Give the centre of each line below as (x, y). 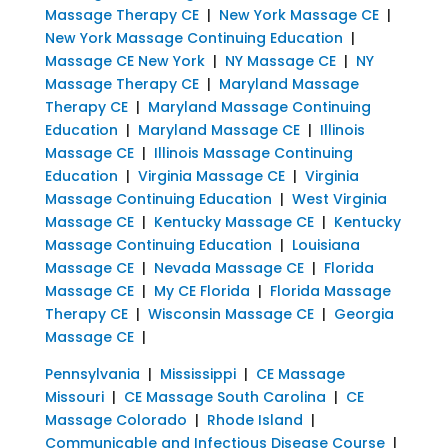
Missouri (74, 396)
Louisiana (325, 244)
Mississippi (197, 373)
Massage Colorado (115, 419)
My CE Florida (201, 290)
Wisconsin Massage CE (230, 313)
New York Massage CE (298, 14)
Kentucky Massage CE (233, 221)
